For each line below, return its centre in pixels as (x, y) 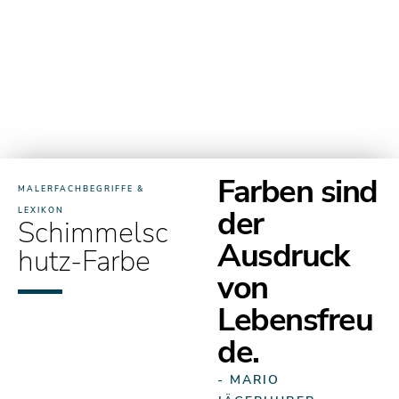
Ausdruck (283, 256)
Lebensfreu (295, 320)
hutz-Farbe (84, 261)
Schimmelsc (93, 233)
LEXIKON (41, 210)
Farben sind (297, 192)
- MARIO (248, 380)
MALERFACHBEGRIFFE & (81, 189)
